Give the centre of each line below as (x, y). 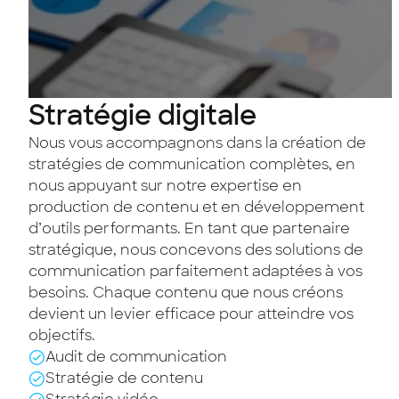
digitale (207, 115)
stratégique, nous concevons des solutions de (196, 250)
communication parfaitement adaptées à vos (195, 271)
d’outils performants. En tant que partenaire (189, 228)
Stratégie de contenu (125, 378)
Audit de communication (137, 357)
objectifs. (63, 335)
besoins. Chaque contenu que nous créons (186, 293)
